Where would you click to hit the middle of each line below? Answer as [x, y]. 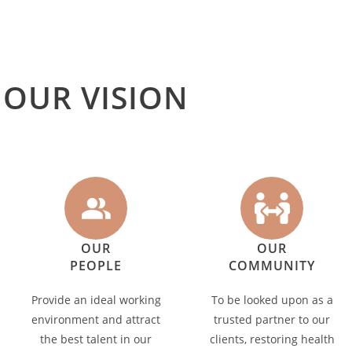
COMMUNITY [272, 266]
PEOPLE [96, 266]
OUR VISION [96, 97]
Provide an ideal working [96, 300]
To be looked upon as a [272, 300]
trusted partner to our [272, 319]
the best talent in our [96, 339]
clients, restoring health [272, 339]
